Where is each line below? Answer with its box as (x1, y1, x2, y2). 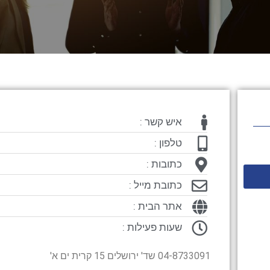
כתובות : (146, 158, 182, 170)
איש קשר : (139, 116, 182, 128)
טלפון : (154, 137, 182, 149)
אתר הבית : (133, 200, 182, 212)
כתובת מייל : (128, 179, 182, 191)
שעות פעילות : (122, 221, 182, 233)
